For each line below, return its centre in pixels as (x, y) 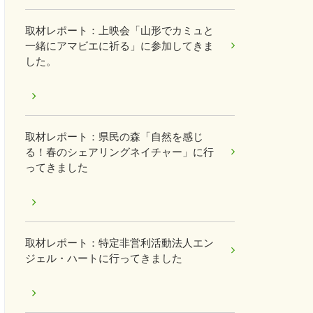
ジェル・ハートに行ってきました (104, 258)
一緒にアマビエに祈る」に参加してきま (119, 46)
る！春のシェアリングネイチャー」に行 (119, 152)
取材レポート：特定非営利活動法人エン (119, 243)
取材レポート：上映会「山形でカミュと (119, 30)
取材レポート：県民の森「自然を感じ (114, 137)
